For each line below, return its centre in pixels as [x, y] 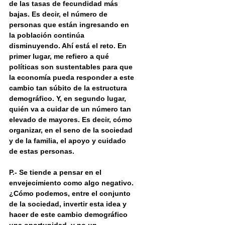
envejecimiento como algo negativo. [72, 183]
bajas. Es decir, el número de [59, 14]
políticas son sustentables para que [72, 67]
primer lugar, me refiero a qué [60, 57]
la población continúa [48, 35]
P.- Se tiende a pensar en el [56, 173]
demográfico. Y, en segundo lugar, [69, 99]
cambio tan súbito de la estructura [69, 88]
